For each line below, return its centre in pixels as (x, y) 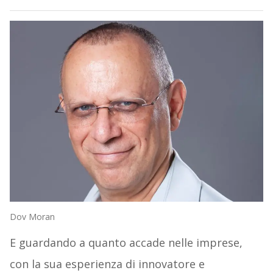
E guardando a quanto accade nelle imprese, (126, 242)
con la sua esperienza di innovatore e (107, 264)
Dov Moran (32, 216)
